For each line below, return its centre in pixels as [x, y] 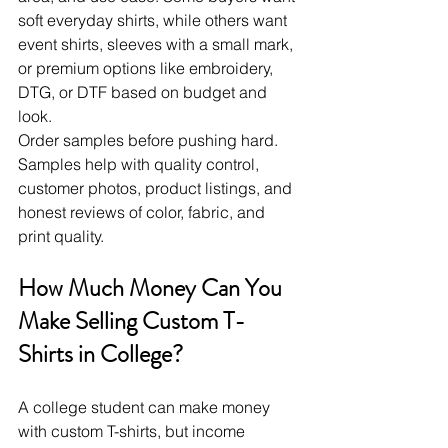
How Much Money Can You [152, 288]
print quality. [61, 236]
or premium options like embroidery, [147, 68]
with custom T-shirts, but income [133, 431]
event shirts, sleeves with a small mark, [157, 44]
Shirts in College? [100, 354]
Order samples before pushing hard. [150, 140]
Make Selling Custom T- [131, 321]
